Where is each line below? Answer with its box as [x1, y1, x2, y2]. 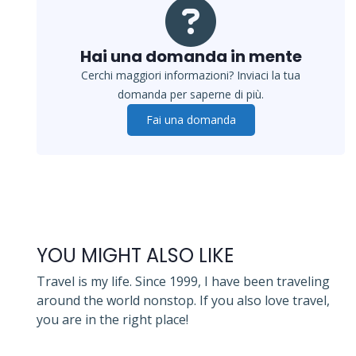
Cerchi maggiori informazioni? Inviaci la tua [81, 67, 300, 83]
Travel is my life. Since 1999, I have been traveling [37, 272, 330, 290]
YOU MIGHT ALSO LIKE [37, 242, 234, 269]
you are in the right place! [37, 310, 188, 328]
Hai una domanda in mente [79, 44, 302, 68]
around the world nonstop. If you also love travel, [37, 291, 330, 309]
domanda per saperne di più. [118, 86, 264, 102]
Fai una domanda [145, 111, 236, 127]
